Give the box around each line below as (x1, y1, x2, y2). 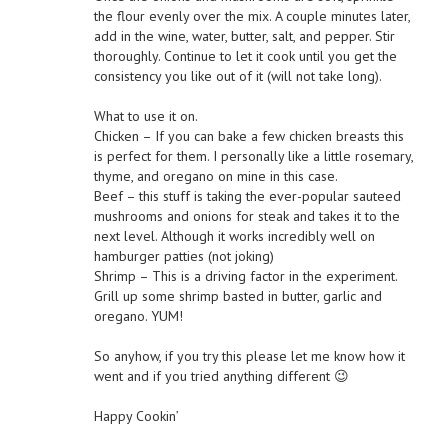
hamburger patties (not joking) (93, 246, 274, 265)
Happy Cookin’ (93, 406, 179, 425)
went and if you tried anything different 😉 (93, 366, 349, 385)
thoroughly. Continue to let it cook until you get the (93, 46, 397, 65)
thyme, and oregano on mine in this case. (93, 166, 338, 185)
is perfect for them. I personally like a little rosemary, (93, 146, 413, 165)
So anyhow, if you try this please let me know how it (93, 346, 405, 365)
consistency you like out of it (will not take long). (93, 66, 382, 85)
